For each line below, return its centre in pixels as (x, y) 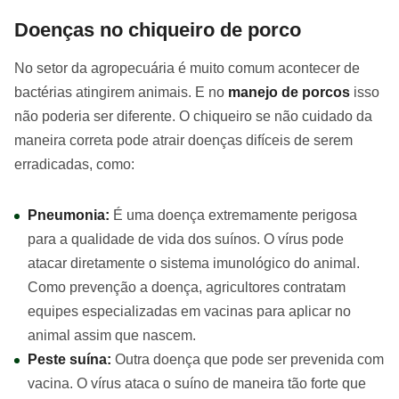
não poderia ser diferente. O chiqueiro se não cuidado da (193, 116)
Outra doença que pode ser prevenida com (249, 359)
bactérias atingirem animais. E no (121, 92)
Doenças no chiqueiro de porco (158, 30)
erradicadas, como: (74, 164)
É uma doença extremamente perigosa (235, 215)
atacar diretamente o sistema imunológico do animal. (194, 263)
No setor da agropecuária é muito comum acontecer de (187, 68)
